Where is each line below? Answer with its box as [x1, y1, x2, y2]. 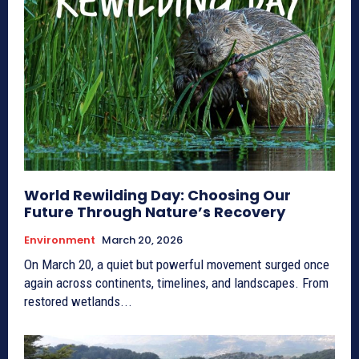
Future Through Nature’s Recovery [24, 202, 285, 223]
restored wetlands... [24, 293, 132, 310]
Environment [24, 232, 95, 248]
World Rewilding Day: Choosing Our [24, 185, 291, 206]
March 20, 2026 [102, 232, 183, 248]
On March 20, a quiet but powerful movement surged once [24, 256, 329, 273]
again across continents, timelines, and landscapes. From [24, 275, 329, 292]
